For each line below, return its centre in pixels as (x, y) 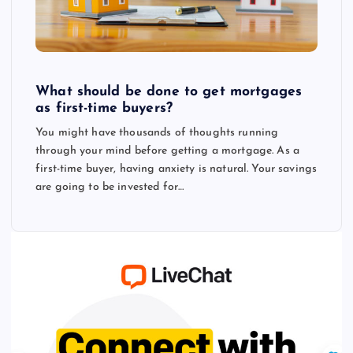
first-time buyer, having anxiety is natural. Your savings (176, 169)
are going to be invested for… (110, 187)
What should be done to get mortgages (169, 91)
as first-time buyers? (104, 108)
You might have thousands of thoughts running (157, 132)
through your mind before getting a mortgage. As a (167, 150)
